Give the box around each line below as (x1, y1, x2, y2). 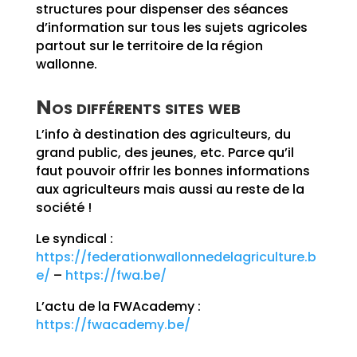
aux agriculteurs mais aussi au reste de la (35, 180, 304, 198)
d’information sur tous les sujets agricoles (35, 18, 308, 37)
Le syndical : (35, 229, 113, 248)
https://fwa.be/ (65, 266, 167, 284)
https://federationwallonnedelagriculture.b (35, 248, 316, 266)
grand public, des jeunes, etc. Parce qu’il (35, 143, 294, 162)
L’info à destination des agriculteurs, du (35, 125, 291, 143)
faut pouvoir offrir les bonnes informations (35, 162, 310, 180)
